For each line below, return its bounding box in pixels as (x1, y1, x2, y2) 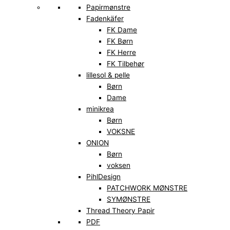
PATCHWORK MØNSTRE (107, 184, 187, 193)
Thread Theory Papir (86, 206, 155, 215)
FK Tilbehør (107, 60, 144, 68)
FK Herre (107, 48, 136, 57)
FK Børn (107, 37, 133, 46)
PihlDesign (86, 172, 121, 181)
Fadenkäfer (86, 14, 124, 23)
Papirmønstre (86, 3, 130, 12)
